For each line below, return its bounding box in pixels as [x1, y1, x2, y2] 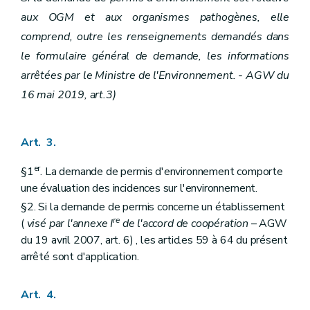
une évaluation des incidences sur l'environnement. [21, 181, 258, 197]
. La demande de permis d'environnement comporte [40, 164, 283, 180]
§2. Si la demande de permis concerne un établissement [21, 199, 285, 215]
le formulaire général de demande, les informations [21, 48, 289, 64]
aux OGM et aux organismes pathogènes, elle [21, 10, 289, 26]
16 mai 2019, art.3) [21, 87, 116, 103]
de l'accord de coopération [119, 216, 249, 232]
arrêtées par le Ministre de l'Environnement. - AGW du [21, 68, 289, 84]
